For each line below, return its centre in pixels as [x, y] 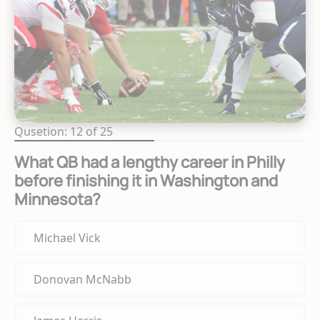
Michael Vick [67, 238]
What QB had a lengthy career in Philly [150, 162]
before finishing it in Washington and [146, 181]
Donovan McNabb [82, 280]
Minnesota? [57, 200]
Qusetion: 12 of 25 [64, 132]
